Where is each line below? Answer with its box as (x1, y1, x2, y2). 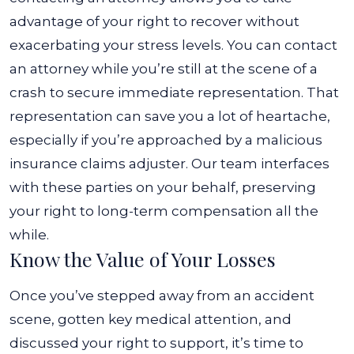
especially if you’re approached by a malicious (9, 132, 322, 148)
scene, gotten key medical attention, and (9, 311, 292, 327)
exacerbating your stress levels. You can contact (9, 37, 337, 53)
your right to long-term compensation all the (9, 203, 318, 219)
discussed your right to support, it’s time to (9, 335, 303, 351)
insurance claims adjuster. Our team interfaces (9, 156, 330, 171)
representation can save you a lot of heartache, (9, 108, 330, 124)
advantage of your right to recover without (9, 13, 299, 29)
